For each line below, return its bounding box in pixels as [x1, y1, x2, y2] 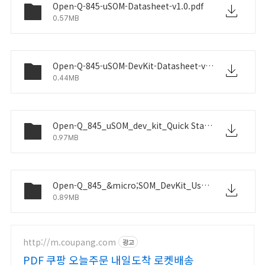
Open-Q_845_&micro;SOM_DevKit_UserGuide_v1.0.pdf [201, 179, 209, 191]
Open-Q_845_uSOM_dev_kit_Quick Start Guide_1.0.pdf [204, 119, 212, 131]
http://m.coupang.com [23, 235, 116, 248]
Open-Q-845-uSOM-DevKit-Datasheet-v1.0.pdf [205, 60, 214, 72]
